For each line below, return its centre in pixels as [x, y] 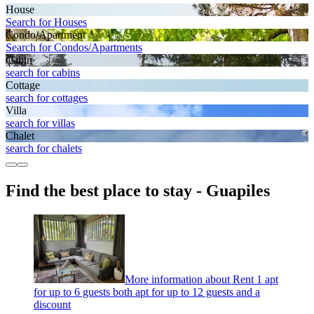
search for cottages [47, 98]
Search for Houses [46, 22]
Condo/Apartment [46, 35]
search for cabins [43, 73]
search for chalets [44, 149]
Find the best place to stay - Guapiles [138, 191]
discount [52, 304]
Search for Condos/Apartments [74, 48]
